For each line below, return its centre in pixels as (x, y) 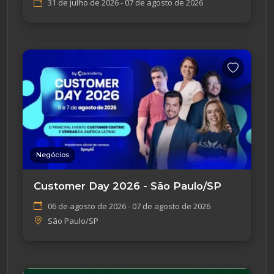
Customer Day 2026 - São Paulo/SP (128, 186)
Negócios (53, 154)
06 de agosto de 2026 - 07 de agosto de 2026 (129, 206)
